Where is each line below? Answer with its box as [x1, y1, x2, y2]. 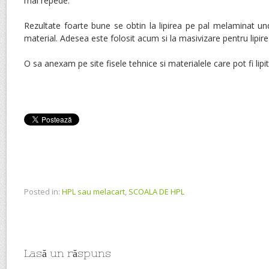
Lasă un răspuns [24, 247, 111, 259]
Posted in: [24, 186, 60, 197]
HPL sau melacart [62, 186, 125, 197]
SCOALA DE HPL [128, 186, 184, 197]
